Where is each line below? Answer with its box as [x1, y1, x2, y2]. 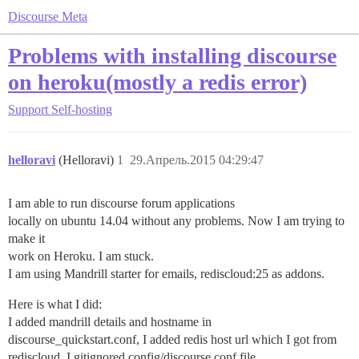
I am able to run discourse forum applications [8, 196, 235, 210]
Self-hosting [51, 103, 112, 116]
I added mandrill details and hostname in [8, 315, 212, 329]
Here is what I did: [8, 297, 102, 311]
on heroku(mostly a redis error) [8, 70, 307, 95]
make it [8, 232, 45, 245]
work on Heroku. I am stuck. [8, 249, 154, 263]
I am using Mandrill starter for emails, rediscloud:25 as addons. [8, 267, 325, 280]
